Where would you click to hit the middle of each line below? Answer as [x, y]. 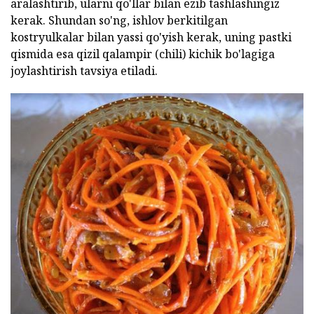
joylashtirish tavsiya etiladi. [84, 70]
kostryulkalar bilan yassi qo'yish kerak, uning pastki [151, 37]
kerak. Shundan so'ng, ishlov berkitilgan [119, 20]
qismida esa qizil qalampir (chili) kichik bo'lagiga [143, 54]
